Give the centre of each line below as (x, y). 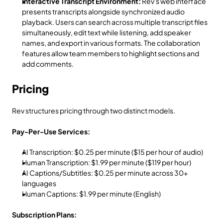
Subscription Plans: (44, 215)
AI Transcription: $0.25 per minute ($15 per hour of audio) (112, 152)
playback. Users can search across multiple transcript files (115, 22)
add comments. (48, 64)
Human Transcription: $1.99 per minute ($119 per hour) (107, 162)
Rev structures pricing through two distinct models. (94, 111)
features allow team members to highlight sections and (111, 53)
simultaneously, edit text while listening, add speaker (107, 32)
